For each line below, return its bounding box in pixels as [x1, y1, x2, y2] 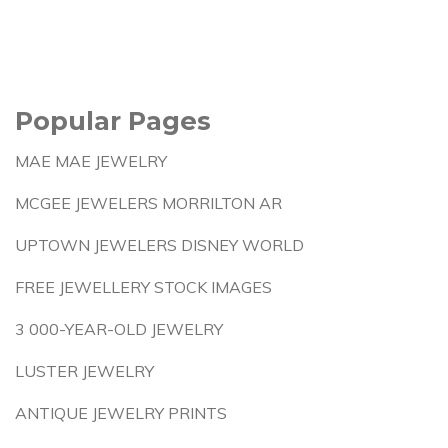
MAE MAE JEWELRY [15, 151, 167, 171]
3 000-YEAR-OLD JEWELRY [15, 319, 223, 339]
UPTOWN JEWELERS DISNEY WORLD [15, 235, 304, 255]
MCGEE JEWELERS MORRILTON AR [15, 193, 282, 213]
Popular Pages [15, 105, 211, 136]
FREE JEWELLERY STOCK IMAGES [15, 277, 272, 297]
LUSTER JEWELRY [15, 361, 154, 381]
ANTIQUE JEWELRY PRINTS [15, 403, 227, 423]
